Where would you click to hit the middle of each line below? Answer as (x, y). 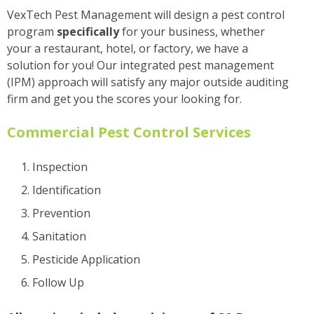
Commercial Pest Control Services (129, 132)
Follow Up (58, 282)
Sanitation (59, 236)
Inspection (60, 166)
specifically (88, 31)
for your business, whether (192, 31)
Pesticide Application (86, 259)
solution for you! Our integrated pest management (141, 65)
